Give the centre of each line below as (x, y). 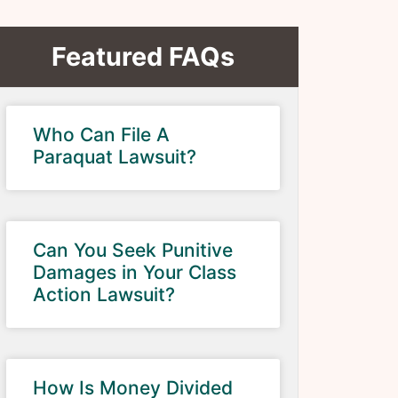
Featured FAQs (143, 56)
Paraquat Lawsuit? (114, 157)
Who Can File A (101, 135)
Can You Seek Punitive (132, 250)
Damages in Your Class (134, 272)
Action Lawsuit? (103, 295)
